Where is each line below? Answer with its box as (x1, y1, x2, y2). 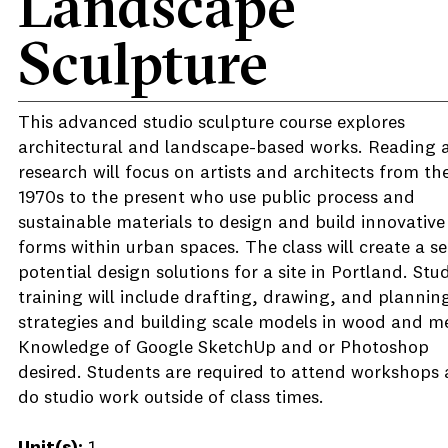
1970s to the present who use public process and (18, 189, 415, 207)
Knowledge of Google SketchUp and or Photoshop (18, 339, 429, 357)
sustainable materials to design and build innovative (18, 214, 445, 232)
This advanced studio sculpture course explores (18, 114, 405, 132)
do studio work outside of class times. (18, 389, 324, 407)
